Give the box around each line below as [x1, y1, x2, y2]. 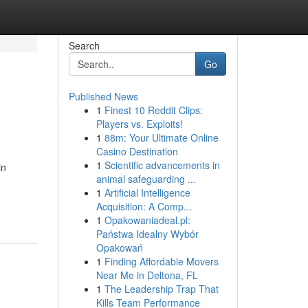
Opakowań [96, 241, 143, 254]
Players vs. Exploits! [96, 117, 183, 131]
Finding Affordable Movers [104, 254, 219, 268]
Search [68, 38, 100, 52]
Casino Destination [96, 144, 178, 158]
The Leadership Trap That [104, 282, 219, 296]
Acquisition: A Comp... [96, 199, 192, 213]
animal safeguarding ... [96, 172, 196, 186]
